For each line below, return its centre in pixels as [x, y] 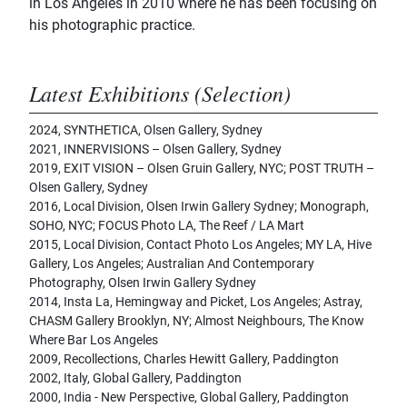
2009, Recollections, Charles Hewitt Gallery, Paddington [184, 359]
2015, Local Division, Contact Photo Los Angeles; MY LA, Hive [200, 245]
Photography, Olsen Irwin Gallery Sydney [143, 283]
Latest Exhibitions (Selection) [160, 93]
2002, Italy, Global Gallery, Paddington [135, 378]
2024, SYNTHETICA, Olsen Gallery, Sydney [146, 130]
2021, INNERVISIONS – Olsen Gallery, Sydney [155, 149]
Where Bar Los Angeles [94, 340]
